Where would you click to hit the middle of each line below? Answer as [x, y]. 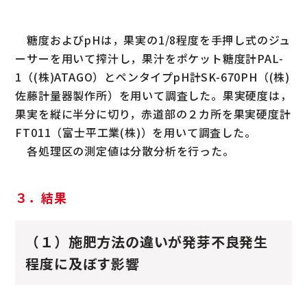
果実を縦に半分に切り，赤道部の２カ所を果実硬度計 [153, 113]
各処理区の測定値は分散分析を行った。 [125, 150]
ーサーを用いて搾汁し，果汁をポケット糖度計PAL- [149, 58]
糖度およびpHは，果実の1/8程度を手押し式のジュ [153, 39]
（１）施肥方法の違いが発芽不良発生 [147, 241]
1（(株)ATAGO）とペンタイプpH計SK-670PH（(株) [153, 76]
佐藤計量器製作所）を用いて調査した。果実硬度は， [153, 95]
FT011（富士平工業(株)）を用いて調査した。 [136, 132]
